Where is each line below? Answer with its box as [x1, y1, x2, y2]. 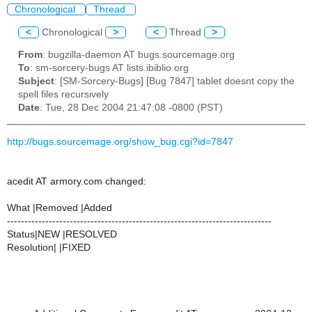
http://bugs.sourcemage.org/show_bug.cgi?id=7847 [7, 136, 233, 147]
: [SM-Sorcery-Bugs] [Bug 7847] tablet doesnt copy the [54, 76, 295, 87]
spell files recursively [18, 89, 109, 100]
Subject [18, 76, 54, 87]
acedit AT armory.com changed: [7, 175, 146, 187]
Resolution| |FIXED [7, 242, 91, 253]
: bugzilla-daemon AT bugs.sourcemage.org [42, 49, 235, 61]
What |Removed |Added [7, 202, 112, 213]
